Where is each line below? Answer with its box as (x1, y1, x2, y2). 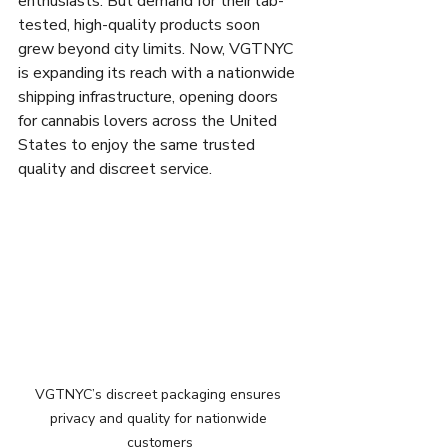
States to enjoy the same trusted (18, 133, 259, 156)
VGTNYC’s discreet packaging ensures (35, 384, 285, 404)
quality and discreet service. (18, 157, 212, 180)
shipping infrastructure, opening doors (18, 85, 282, 108)
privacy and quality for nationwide (49, 408, 271, 428)
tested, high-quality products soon (18, 13, 264, 36)
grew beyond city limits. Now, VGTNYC (18, 37, 297, 60)
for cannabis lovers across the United (18, 109, 281, 132)
